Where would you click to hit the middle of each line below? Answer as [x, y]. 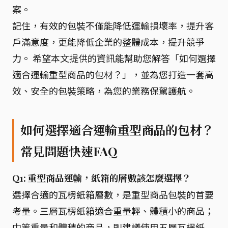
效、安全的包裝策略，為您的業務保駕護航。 [104, 91]
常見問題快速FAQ [69, 151]
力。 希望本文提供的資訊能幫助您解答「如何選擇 [114, 58]
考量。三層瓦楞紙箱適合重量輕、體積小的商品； [113, 211]
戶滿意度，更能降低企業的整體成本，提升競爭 [108, 42]
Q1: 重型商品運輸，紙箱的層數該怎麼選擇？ [102, 178]
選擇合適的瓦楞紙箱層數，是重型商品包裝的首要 [113, 194]
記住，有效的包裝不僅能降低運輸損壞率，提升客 [113, 25]
